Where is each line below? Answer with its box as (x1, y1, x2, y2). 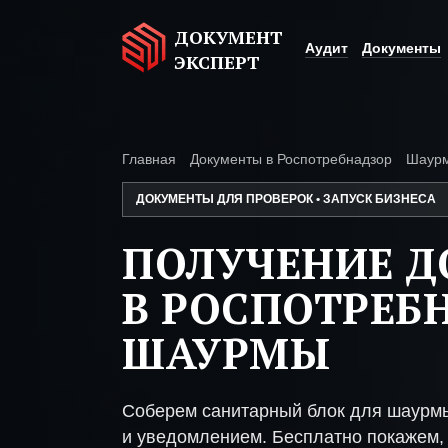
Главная (122, 151, 176, 167)
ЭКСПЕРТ (174, 50, 260, 74)
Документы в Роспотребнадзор (190, 151, 392, 167)
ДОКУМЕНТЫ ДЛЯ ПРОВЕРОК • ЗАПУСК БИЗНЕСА (136, 192, 436, 206)
